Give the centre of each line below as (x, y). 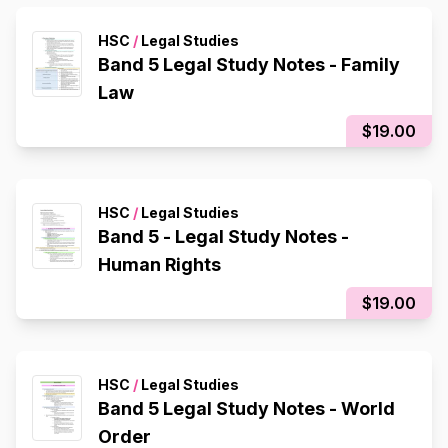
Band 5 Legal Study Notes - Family (249, 64)
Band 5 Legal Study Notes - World (246, 408)
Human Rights (159, 264)
